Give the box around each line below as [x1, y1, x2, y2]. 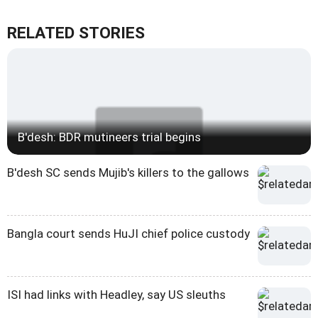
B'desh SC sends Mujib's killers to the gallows [7, 165, 249, 180]
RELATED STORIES [7, 23, 145, 43]
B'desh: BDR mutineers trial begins [18, 130, 201, 145]
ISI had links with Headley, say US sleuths [7, 287, 226, 302]
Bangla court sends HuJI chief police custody [7, 226, 250, 241]
